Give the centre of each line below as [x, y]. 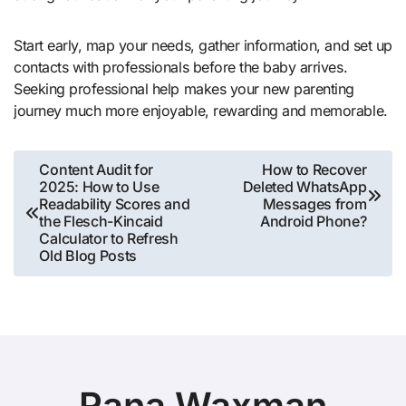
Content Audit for [97, 170]
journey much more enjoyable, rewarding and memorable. [201, 110]
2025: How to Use [99, 187]
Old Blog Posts [88, 256]
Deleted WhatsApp [304, 187]
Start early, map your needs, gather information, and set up [203, 45]
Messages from [314, 204]
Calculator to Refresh [109, 239]
